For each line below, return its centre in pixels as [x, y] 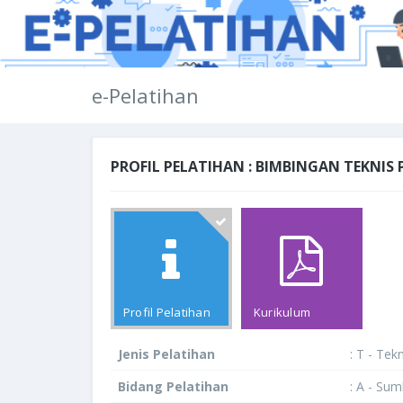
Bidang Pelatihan [173, 386]
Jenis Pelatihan [166, 354]
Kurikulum [282, 312]
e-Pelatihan [145, 95]
